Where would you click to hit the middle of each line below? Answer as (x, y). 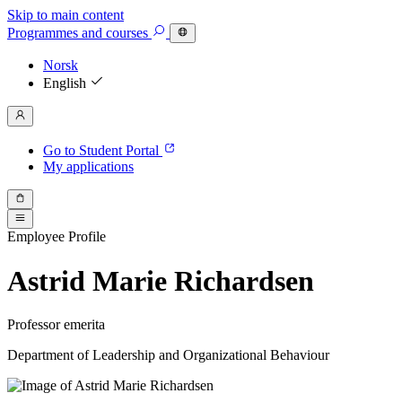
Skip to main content (66, 15)
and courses (115, 33)
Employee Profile (57, 237)
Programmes (43, 33)
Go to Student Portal (103, 150)
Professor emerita (56, 325)
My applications (88, 166)
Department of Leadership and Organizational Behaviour (168, 355)
